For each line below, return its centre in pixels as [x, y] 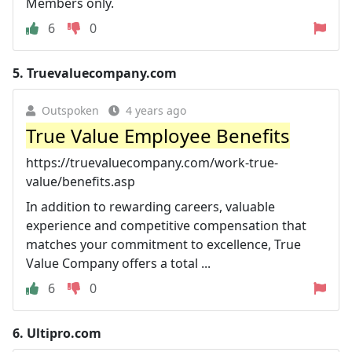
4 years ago [156, 110]
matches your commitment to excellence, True [163, 244]
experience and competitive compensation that [166, 225]
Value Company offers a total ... [118, 263]
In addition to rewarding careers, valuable [150, 207]
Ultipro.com [64, 333]
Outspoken [70, 110]
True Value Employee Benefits [158, 136]
